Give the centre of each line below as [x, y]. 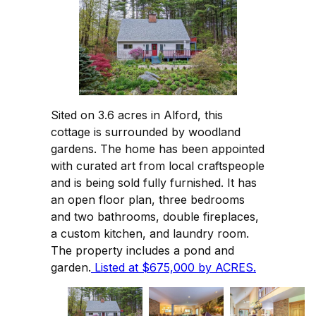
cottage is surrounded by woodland [146, 132]
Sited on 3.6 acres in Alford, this [137, 115]
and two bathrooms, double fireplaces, [155, 217]
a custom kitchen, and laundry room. [150, 234]
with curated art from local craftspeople [158, 166]
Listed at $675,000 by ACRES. [174, 268]
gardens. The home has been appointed [158, 149]
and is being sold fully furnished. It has [154, 183]
